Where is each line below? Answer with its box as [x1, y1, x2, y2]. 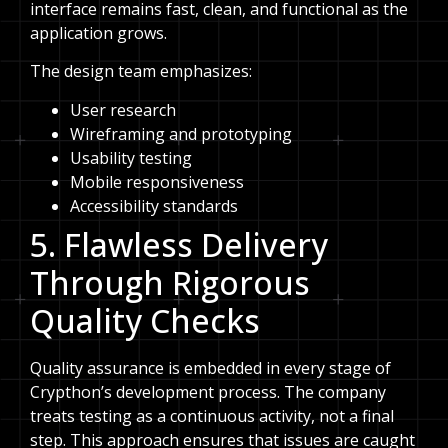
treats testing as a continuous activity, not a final [30, 404, 394, 427]
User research [70, 98, 176, 121]
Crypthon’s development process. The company [30, 380, 386, 403]
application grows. [30, 21, 167, 44]
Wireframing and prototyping [70, 122, 292, 145]
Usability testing [70, 146, 192, 169]
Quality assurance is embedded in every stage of [30, 356, 391, 379]
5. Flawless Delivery [30, 222, 328, 266]
